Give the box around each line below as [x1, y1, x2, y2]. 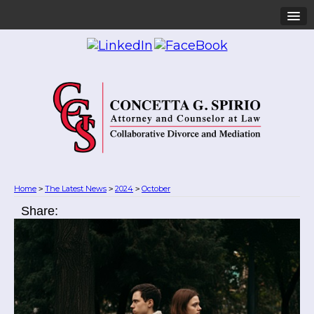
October [142, 184, 170, 193]
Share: [21, 204, 58, 218]
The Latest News [45, 184, 107, 193]
